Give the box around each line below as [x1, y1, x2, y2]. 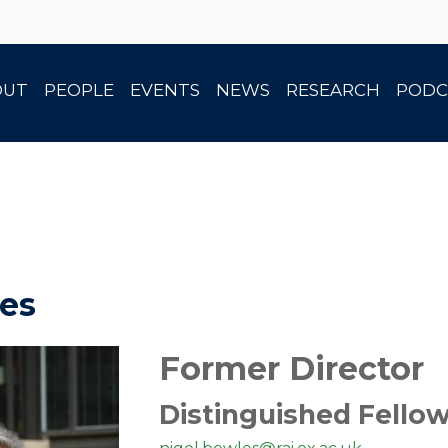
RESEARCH [286, 80, 380, 100]
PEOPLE [44, 80, 114, 100]
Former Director [158, 349, 424, 388]
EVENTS [130, 80, 200, 100]
